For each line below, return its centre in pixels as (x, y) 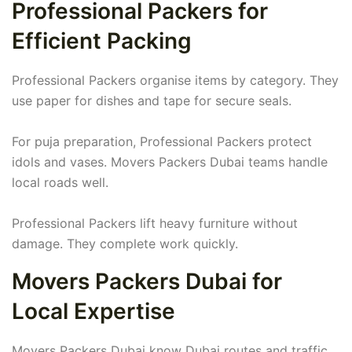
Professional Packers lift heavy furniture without (155, 224)
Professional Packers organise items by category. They (175, 81)
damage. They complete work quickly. (125, 244)
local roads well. (60, 183)
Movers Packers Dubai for (147, 282)
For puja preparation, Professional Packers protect (162, 142)
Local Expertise (93, 312)
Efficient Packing (102, 41)
